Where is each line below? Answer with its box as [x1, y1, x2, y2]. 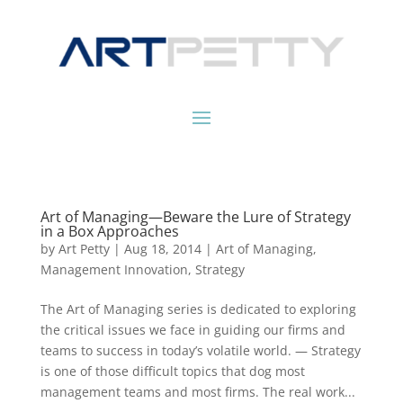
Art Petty [58, 240, 110, 258]
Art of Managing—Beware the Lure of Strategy [40, 207, 351, 228]
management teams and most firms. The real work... [40, 383, 355, 401]
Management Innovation [40, 261, 188, 279]
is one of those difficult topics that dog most [40, 363, 305, 381]
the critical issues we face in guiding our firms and [40, 321, 345, 339]
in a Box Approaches [40, 221, 179, 242]
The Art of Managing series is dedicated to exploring [40, 300, 356, 318]
